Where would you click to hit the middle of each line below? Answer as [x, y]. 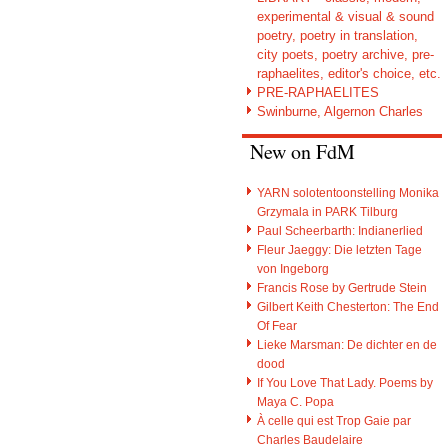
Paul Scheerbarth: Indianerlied [340, 230]
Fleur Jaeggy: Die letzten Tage [339, 249]
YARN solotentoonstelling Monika [348, 192]
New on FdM [302, 152]
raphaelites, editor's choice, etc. [349, 73]
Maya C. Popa [295, 401]
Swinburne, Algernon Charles [340, 111]
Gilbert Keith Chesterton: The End [348, 306]
